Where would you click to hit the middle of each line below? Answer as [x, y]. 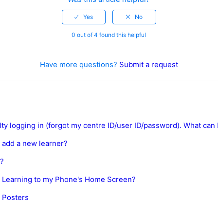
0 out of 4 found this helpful [109, 35]
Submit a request [148, 64]
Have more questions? [79, 64]
